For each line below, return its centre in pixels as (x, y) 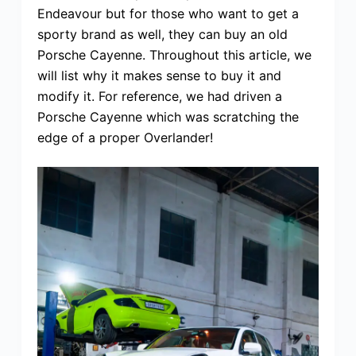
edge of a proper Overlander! (125, 138)
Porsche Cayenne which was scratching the (168, 117)
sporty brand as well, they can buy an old (162, 35)
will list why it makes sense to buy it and (159, 76)
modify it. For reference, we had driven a (159, 97)
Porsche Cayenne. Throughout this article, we (174, 55)
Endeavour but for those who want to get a (168, 14)
